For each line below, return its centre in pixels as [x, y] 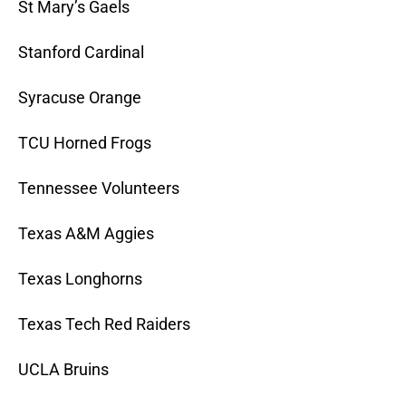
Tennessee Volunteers [99, 188]
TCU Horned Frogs [85, 143]
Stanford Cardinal [81, 53]
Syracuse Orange [80, 98]
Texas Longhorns [80, 279]
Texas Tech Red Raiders [104, 324]
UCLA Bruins [63, 370]
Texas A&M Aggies [86, 234]
